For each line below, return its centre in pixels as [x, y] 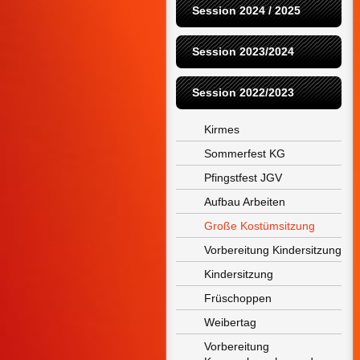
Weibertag [230, 322]
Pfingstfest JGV [243, 178]
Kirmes [222, 129]
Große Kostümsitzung [260, 226]
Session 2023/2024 [243, 51]
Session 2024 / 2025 [246, 10]
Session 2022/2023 [243, 92]
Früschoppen [238, 298]
